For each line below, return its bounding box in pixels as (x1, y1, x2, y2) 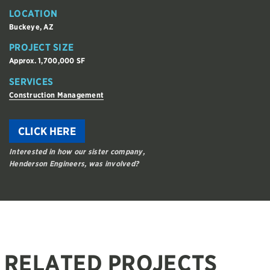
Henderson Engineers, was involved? (9, 159, 139, 169)
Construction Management (9, 90, 104, 99)
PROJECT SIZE (9, 42, 74, 54)
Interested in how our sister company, (9, 147, 145, 157)
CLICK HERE (18, 125, 76, 138)
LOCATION (9, 7, 58, 19)
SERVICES (9, 75, 54, 87)
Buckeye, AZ (9, 22, 54, 31)
